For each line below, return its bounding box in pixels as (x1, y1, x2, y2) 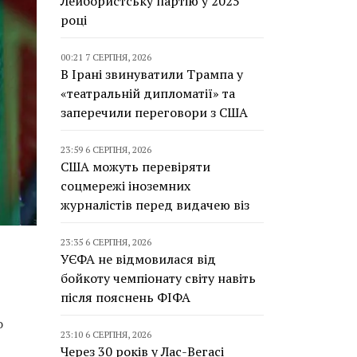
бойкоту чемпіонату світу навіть (61, 269, 256, 287)
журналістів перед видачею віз (61, 196, 249, 214)
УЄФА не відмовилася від (61, 250, 216, 268)
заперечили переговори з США (61, 104, 248, 121)
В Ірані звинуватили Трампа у (61, 65, 243, 83)
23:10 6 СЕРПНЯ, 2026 (61, 328, 151, 340)
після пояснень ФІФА (61, 288, 190, 306)
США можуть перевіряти (61, 158, 210, 175)
